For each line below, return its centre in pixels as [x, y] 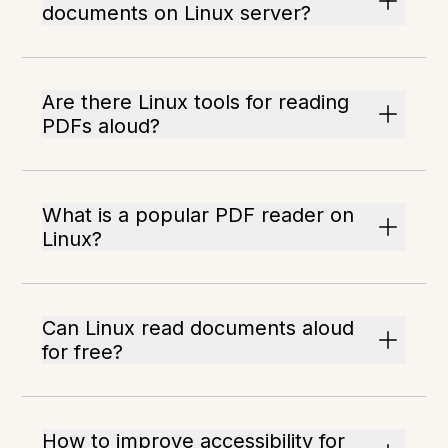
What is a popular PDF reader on [198, 215]
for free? [83, 352]
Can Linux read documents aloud [198, 328]
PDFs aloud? [101, 126]
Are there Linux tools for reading [196, 102]
